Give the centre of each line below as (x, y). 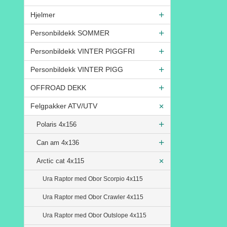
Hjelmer (43, 14)
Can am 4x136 (58, 142)
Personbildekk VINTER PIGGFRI (83, 51)
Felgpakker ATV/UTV (64, 106)
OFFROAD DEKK (58, 87)
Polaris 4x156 (56, 124)
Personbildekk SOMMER (70, 33)
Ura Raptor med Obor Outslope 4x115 (94, 215)
